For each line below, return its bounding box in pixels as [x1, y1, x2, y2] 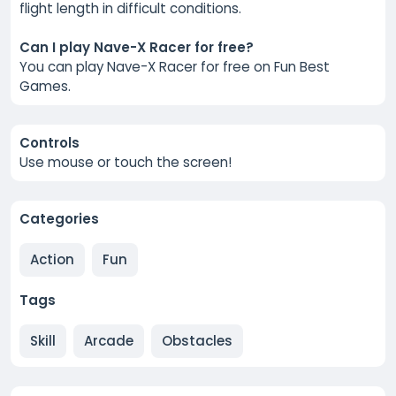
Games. [19, 76, 71, 95]
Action [30, 249, 74, 269]
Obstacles [162, 331, 232, 350]
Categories [19, 209, 99, 228]
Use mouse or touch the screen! [19, 152, 232, 171]
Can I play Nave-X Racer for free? [19, 37, 254, 57]
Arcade [84, 331, 133, 350]
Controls [19, 133, 80, 152]
